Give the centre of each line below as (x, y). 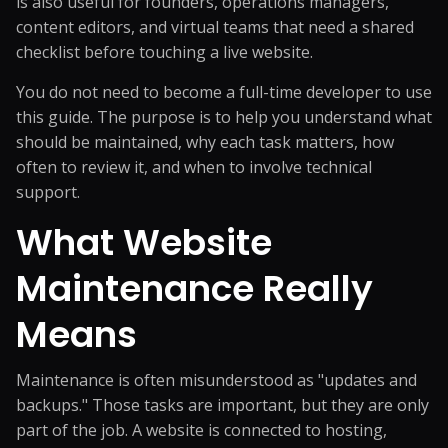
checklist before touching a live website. (164, 52)
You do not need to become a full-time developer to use (224, 92)
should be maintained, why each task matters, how (205, 142)
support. (48, 192)
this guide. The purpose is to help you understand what (224, 117)
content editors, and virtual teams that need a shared (215, 27)
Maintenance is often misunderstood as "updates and (216, 380)
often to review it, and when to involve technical (194, 167)
